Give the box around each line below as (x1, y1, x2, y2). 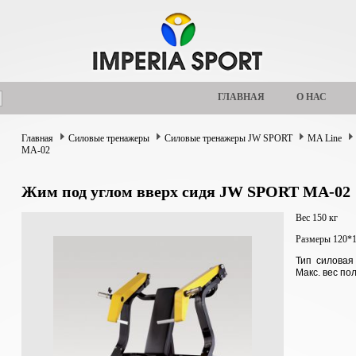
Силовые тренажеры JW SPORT (164, 133, 292, 144)
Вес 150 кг (296, 211, 338, 223)
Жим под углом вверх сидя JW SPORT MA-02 (21, 183, 350, 201)
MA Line (308, 133, 342, 144)
